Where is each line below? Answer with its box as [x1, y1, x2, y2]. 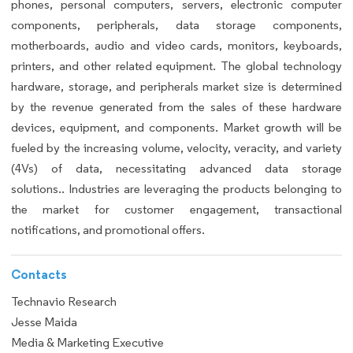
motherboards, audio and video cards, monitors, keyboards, [11, 38, 342, 54]
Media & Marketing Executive [11, 334, 164, 350]
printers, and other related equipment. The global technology [11, 58, 342, 74]
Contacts [11, 266, 67, 282]
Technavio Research [11, 293, 117, 309]
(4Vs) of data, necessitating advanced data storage [11, 161, 342, 176]
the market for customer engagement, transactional [11, 202, 342, 217]
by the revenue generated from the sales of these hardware [11, 99, 342, 115]
